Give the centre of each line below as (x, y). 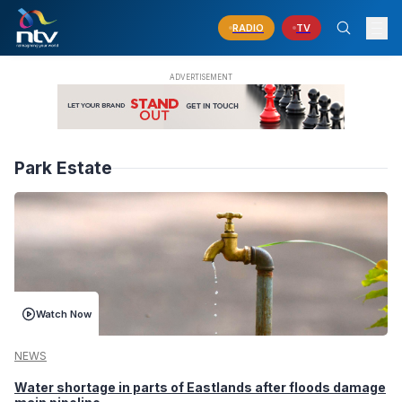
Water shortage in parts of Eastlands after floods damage (200, 387)
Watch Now (64, 314)
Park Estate (63, 168)
